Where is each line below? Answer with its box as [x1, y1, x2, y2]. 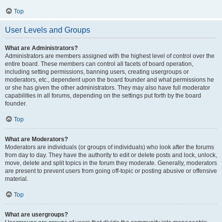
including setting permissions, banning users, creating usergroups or [5, 68, 189, 75]
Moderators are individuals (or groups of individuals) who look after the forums [5, 144, 214, 151]
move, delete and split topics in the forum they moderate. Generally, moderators [5, 160, 217, 166]
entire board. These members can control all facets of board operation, [5, 60, 193, 67]
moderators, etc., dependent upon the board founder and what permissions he [5, 76, 214, 83]
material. [5, 175, 28, 182]
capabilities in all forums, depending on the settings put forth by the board [5, 92, 201, 99]
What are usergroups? [5, 211, 68, 218]
